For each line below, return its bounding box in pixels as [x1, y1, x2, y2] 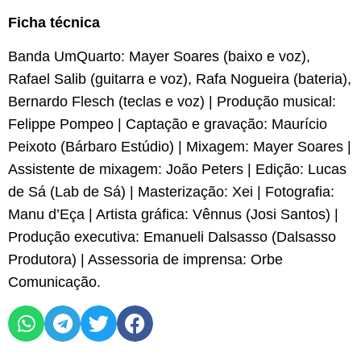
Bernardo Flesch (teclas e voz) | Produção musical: [8, 93, 336, 110]
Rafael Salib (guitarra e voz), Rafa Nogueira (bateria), [8, 71, 351, 88]
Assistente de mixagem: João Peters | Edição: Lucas [8, 161, 346, 178]
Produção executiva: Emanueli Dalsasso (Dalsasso [8, 229, 336, 246]
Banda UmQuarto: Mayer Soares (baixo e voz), [8, 48, 310, 65]
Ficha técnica [8, 14, 100, 31]
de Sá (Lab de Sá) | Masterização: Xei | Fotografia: [8, 184, 334, 201]
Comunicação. [8, 274, 101, 291]
